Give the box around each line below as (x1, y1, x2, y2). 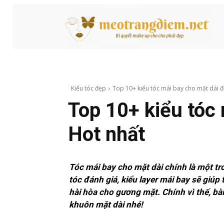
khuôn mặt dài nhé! (69, 199, 143, 209)
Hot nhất (68, 122, 145, 146)
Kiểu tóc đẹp (71, 84, 106, 92)
